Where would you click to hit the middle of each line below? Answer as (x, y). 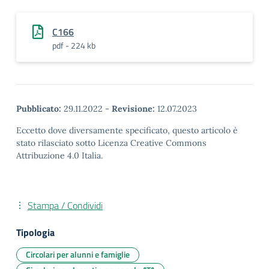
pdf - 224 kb (74, 45)
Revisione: (133, 109)
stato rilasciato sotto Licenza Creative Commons (111, 143)
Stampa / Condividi (65, 205)
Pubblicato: (39, 109)
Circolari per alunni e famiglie (78, 254)
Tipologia (35, 232)
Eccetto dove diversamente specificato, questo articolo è (127, 130)
